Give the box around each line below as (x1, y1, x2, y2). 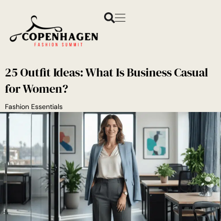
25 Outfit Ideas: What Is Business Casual (5, 64, 208, 81)
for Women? (5, 80, 68, 97)
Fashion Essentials (5, 102, 63, 111)
